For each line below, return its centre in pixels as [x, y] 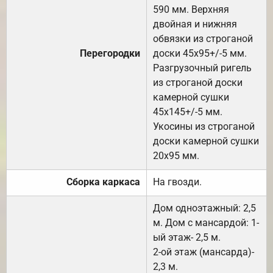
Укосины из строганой [204, 126]
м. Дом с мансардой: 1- [206, 222]
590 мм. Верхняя [191, 9]
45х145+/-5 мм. [188, 112]
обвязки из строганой [203, 38]
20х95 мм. [176, 155]
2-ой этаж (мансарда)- [204, 252]
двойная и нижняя [195, 24]
